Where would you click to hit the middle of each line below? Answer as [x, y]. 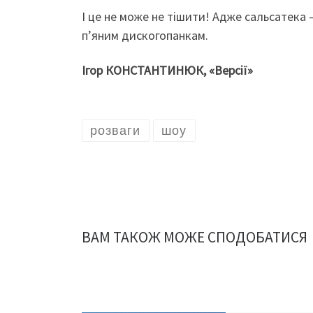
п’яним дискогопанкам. [145, 36]
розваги [116, 130]
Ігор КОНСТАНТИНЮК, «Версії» [167, 70]
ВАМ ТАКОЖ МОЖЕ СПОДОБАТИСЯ [195, 237]
